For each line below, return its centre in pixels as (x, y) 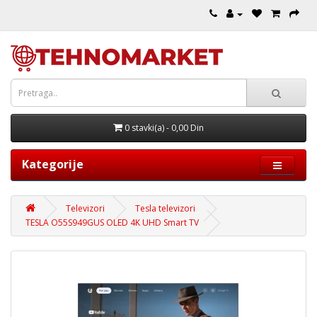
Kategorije (53, 164)
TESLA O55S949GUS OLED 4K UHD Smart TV (112, 223)
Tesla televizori (165, 208)
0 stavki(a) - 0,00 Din (164, 128)
